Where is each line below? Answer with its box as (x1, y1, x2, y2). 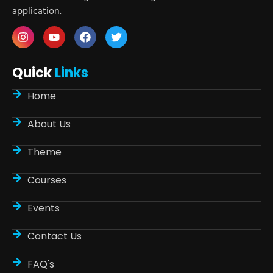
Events (27, 201, 60, 215)
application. (12, 2, 62, 18)
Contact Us (27, 229, 82, 243)
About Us (27, 117, 71, 131)
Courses (27, 173, 66, 187)
